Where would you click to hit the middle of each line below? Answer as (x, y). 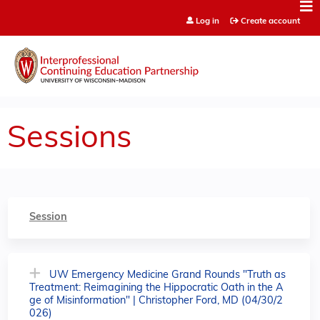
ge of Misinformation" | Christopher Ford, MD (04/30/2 (156, 301)
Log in (207, 21)
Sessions (69, 139)
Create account (270, 21)
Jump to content (160, 9)
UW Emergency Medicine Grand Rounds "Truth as (167, 275)
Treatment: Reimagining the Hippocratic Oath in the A (156, 288)
